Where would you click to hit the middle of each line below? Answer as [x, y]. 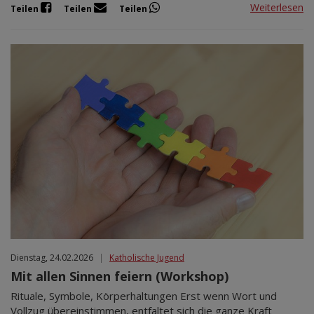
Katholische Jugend [147, 258]
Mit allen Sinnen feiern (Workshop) [120, 277]
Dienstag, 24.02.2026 [52, 258]
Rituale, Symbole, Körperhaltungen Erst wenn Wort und [144, 296]
